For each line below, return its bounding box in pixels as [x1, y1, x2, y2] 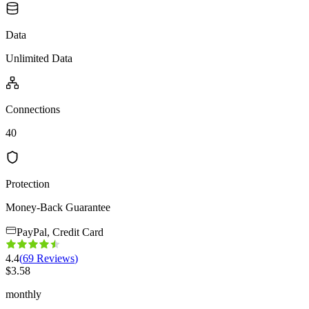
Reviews [37, 252, 74, 264]
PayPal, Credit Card [17, 226, 103, 238]
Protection [6, 177, 50, 190]
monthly [6, 288, 41, 300]
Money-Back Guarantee [6, 201, 110, 213]
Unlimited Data [6, 52, 72, 64]
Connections [6, 103, 60, 115]
